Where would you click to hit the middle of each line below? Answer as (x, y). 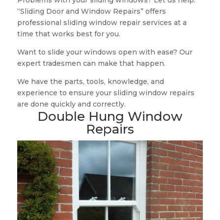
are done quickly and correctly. (71, 104)
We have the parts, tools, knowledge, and (90, 82)
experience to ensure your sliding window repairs (106, 93)
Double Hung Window (110, 117)
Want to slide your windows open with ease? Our (105, 52)
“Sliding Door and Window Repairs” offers (91, 12)
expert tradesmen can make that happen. (91, 64)
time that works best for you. (69, 34)
